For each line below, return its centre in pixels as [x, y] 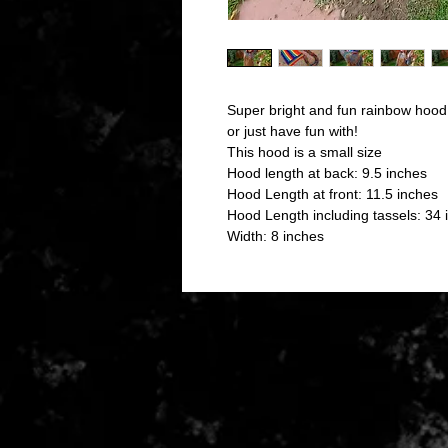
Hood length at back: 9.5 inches [327, 173]
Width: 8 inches [277, 236]
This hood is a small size [306, 152]
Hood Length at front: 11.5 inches [332, 194]
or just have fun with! [294, 131]
